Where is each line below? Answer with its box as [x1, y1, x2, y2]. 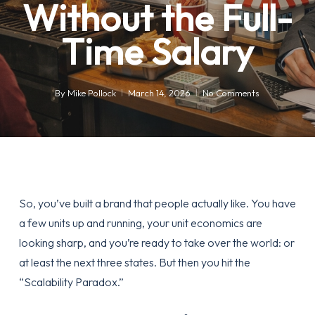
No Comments [202, 87, 260, 98]
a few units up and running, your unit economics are [18, 216, 262, 230]
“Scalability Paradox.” [18, 275, 124, 289]
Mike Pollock [67, 87, 117, 98]
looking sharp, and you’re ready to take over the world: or [18, 236, 295, 250]
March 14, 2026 [128, 87, 191, 98]
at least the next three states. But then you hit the [18, 255, 250, 269]
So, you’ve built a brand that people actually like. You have [18, 196, 296, 210]
